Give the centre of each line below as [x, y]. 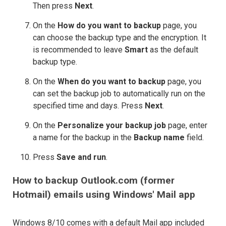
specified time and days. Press [89, 105]
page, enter [187, 125]
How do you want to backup [109, 25]
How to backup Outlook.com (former [94, 180]
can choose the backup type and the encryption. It [120, 37]
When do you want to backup [111, 81]
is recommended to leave [79, 49]
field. [194, 137]
